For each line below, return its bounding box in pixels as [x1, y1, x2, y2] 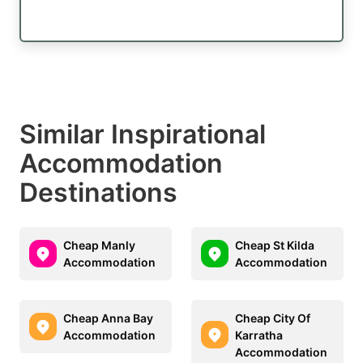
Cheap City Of [235, 310, 310, 325]
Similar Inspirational [19, 117, 266, 150]
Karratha [235, 327, 283, 342]
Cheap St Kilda [235, 237, 314, 252]
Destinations [19, 176, 177, 208]
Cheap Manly [63, 237, 135, 252]
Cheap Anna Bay [63, 310, 153, 325]
